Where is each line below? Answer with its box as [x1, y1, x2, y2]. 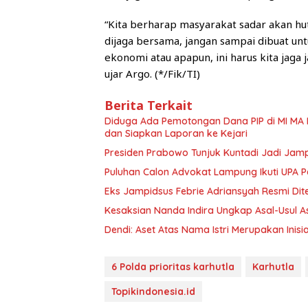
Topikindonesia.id [111, 285, 195, 298]
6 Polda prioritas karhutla [111, 261, 234, 274]
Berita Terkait [104, 97, 192, 114]
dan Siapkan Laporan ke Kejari [104, 127, 247, 140]
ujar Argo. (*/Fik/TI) [104, 67, 200, 81]
